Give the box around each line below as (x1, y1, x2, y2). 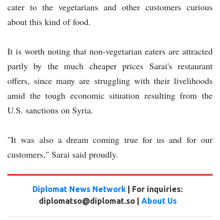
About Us (141, 196, 177, 206)
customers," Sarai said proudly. (7, 148, 118, 161)
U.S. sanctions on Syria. (7, 104, 93, 116)
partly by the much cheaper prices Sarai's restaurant (7, 60, 213, 72)
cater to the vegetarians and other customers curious (7, 1, 213, 13)
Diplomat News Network (32, 185, 126, 194)
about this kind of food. (7, 16, 91, 28)
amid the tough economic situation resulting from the (7, 89, 213, 102)
